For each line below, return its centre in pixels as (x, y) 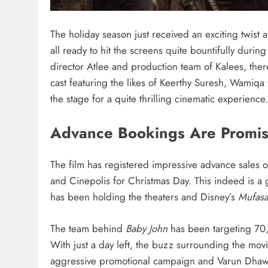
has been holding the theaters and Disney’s (144, 197)
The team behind (88, 228)
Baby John (147, 228)
